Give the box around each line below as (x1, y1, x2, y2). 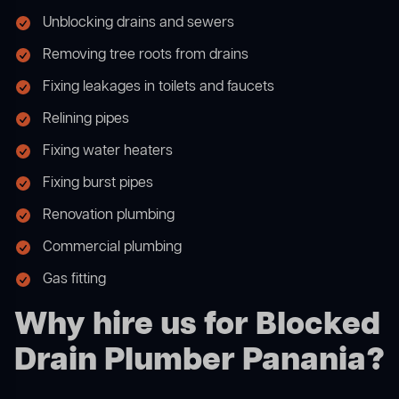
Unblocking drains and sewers (43, 13, 234, 34)
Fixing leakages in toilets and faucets (43, 77, 274, 98)
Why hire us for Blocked (14, 304, 380, 348)
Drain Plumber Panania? (14, 339, 385, 384)
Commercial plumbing (43, 238, 182, 258)
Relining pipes (43, 110, 129, 130)
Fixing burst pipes (43, 174, 153, 194)
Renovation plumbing (43, 206, 175, 226)
